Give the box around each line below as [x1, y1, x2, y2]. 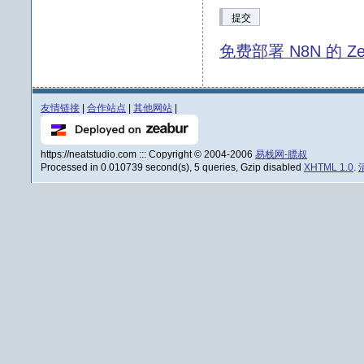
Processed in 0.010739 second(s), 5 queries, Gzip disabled [41, 162, 304, 173]
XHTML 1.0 [304, 162, 353, 173]
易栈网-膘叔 [255, 149, 307, 160]
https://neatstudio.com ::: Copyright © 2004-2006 [41, 149, 255, 160]
